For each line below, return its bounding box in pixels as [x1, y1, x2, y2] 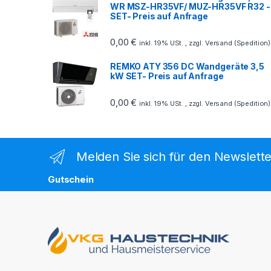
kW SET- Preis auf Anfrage [110, 71, 224, 82]
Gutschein [48, 173, 94, 185]
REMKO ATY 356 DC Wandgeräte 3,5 [110, 61, 264, 72]
